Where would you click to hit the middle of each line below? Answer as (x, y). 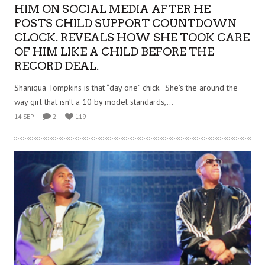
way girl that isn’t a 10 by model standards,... (94, 102)
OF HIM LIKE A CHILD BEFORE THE (114, 52)
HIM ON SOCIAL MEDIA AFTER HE (112, 9)
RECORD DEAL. (56, 66)
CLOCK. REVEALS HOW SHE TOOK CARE (132, 38)
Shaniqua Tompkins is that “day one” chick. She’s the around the (126, 88)
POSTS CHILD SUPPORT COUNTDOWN (125, 24)
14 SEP (24, 117)
